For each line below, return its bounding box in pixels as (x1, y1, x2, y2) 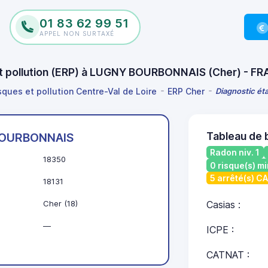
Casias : (206, 199, 240, 211)
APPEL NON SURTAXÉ (39, 30, 114, 37)
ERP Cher (167, 86, 205, 96)
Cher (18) (43, 199, 78, 209)
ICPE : (206, 224, 234, 236)
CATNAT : (206, 249, 249, 261)
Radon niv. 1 (210, 147, 260, 158)
